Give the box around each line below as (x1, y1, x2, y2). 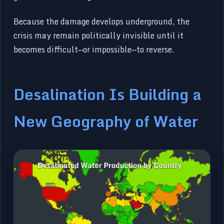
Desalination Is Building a (13, 81, 202, 106)
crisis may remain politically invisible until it (13, 28, 184, 42)
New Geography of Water (13, 108, 198, 133)
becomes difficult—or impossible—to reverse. (13, 42, 175, 56)
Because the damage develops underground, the (13, 14, 190, 28)
